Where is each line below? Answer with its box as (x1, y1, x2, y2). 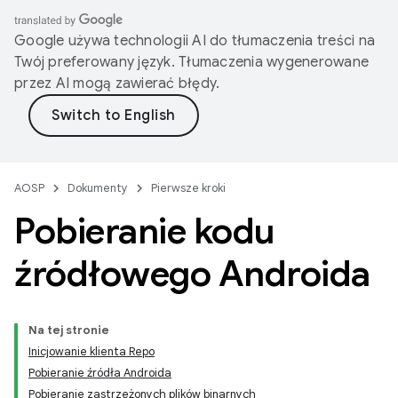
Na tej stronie (28, 322, 109, 338)
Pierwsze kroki (151, 180, 226, 195)
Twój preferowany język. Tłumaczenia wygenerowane (14, 53, 369, 71)
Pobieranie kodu (14, 209, 275, 253)
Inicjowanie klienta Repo (28, 344, 155, 359)
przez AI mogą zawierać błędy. (14, 75, 220, 92)
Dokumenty (68, 180, 128, 195)
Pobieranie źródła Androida (28, 365, 171, 380)
